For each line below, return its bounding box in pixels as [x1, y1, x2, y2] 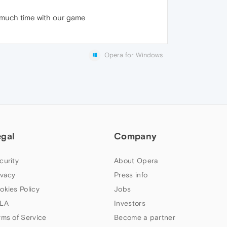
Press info [114, 171, 148, 179]
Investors [114, 199, 145, 208]
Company [114, 131, 157, 142]
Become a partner [114, 213, 175, 222]
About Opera [114, 157, 159, 165]
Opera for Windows [104, 51, 163, 59]
